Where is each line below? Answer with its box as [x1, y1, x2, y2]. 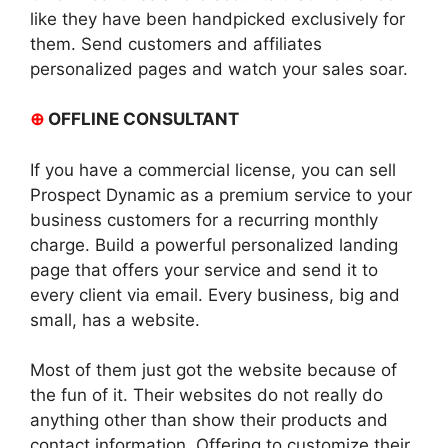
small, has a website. [30, 309, 200, 330]
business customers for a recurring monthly [30, 209, 378, 230]
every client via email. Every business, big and [30, 284, 400, 305]
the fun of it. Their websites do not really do [30, 385, 383, 406]
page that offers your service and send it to [30, 259, 378, 280]
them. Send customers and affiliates [30, 33, 322, 54]
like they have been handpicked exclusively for [30, 8, 405, 29]
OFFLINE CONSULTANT [44, 109, 239, 130]
